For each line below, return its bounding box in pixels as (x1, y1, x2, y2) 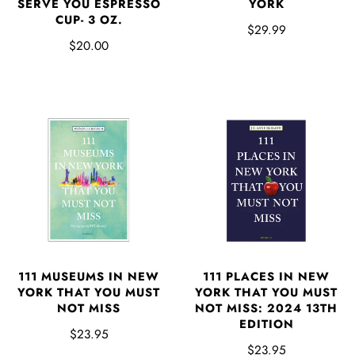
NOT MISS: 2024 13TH (195, 299, 338, 317)
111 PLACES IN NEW (203, 267, 330, 285)
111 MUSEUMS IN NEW (18, 267, 159, 285)
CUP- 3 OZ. (55, 10, 123, 29)
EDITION (239, 315, 294, 333)
